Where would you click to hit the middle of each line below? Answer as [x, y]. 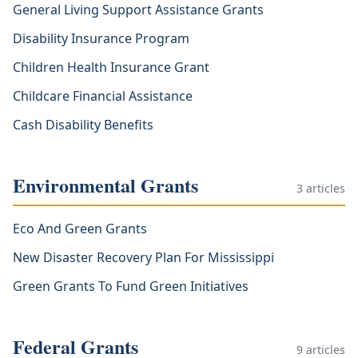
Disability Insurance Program [101, 38]
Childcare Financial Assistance [103, 96]
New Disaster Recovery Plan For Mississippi [143, 257]
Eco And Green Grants [80, 229]
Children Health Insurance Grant [111, 67]
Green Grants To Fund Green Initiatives [131, 286]
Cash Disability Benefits [83, 125]
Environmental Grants [105, 185]
